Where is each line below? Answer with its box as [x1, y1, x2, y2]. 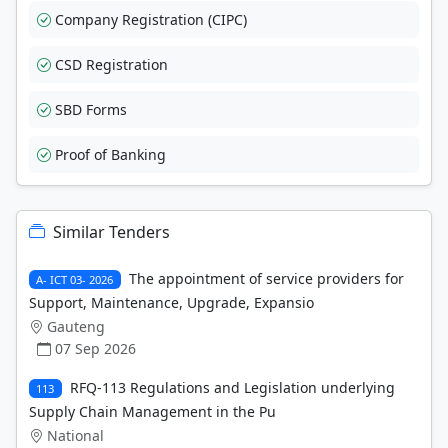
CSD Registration [55, 54, 168, 74]
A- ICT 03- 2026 [36, 271, 114, 287]
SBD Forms [55, 99, 127, 119]
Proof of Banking [55, 144, 166, 164]
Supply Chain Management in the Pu [29, 401, 276, 421]
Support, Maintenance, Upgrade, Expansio [29, 292, 314, 312]
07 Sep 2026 [55, 338, 136, 358]
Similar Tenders [53, 220, 170, 243]
